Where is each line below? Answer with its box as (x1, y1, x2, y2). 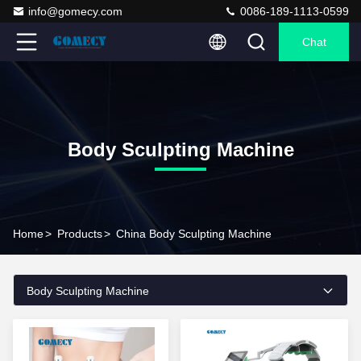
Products (57, 227, 102, 240)
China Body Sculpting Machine (116, 227, 272, 240)
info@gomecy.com (28, 5, 122, 18)
